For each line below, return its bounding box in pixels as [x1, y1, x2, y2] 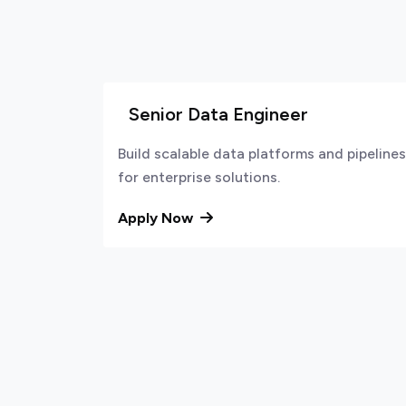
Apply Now [118, 209, 197, 227]
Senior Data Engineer [129, 103, 308, 125]
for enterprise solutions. [118, 169, 280, 186]
